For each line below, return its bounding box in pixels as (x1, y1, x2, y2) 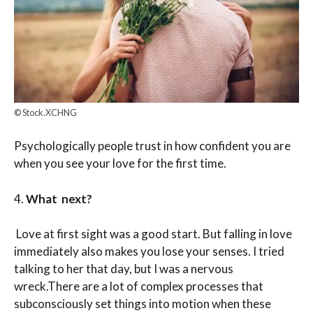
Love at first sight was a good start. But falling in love (16, 226, 292, 242)
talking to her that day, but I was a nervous (14, 261, 233, 277)
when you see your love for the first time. (14, 156, 226, 171)
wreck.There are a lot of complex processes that (14, 279, 263, 294)
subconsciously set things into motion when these (14, 296, 271, 312)
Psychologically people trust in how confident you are (14, 138, 291, 154)
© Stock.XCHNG (14, 106, 77, 118)
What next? (26, 191, 92, 206)
